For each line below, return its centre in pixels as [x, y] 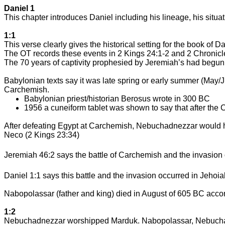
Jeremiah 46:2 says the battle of [61, 155]
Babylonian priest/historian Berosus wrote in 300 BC [117, 99]
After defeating [31, 126]
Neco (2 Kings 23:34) [42, 135]
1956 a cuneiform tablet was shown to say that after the [122, 108]
